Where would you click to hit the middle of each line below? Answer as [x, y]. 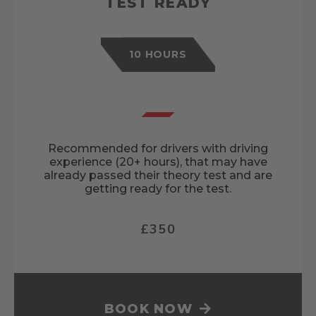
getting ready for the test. [158, 189]
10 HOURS [158, 55]
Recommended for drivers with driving [158, 149]
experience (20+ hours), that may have [158, 162]
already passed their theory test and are [158, 176]
